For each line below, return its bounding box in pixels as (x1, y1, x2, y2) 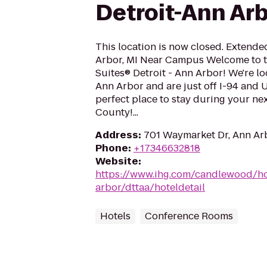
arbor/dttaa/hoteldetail (95, 181, 205, 194)
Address (95, 128, 138, 142)
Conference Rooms (145, 209, 233, 223)
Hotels (100, 209, 131, 223)
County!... (95, 105, 138, 119)
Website (95, 154, 138, 168)
